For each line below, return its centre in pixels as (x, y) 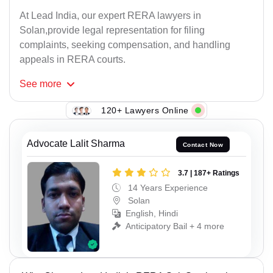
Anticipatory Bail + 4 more (175, 226)
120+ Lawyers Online (145, 110)
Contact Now (203, 144)
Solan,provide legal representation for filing (112, 30)
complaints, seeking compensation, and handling (125, 45)
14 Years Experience (167, 187)
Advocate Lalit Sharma (76, 144)
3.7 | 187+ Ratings (209, 173)
